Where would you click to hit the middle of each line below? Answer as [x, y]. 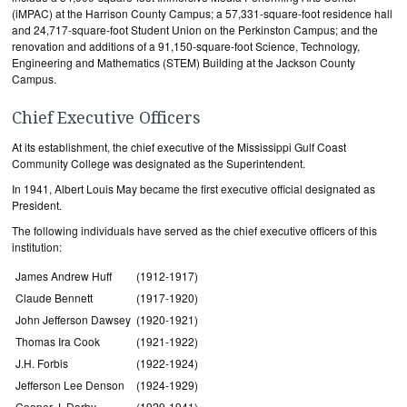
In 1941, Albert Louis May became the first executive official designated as [194, 189]
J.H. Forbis [42, 363]
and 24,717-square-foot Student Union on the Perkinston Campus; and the [195, 30]
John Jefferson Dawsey [73, 319]
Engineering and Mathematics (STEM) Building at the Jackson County [184, 62]
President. [37, 205]
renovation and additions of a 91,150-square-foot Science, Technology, [186, 46]
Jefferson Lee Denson [70, 385]
